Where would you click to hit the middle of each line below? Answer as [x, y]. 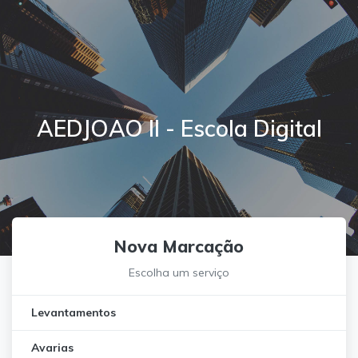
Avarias [52, 348]
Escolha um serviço [179, 272]
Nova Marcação [179, 246]
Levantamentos [74, 312]
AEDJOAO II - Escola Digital [179, 128]
